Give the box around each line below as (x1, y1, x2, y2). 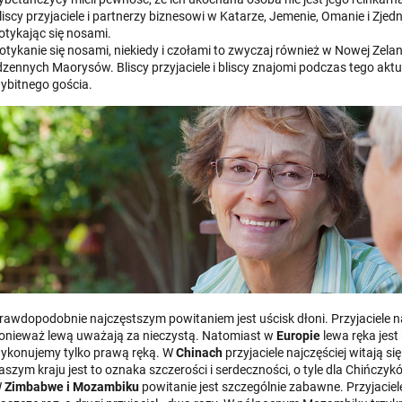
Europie (276, 328, 320, 343)
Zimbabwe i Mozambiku (2, 379, 139, 394)
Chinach (173, 345, 223, 360)
